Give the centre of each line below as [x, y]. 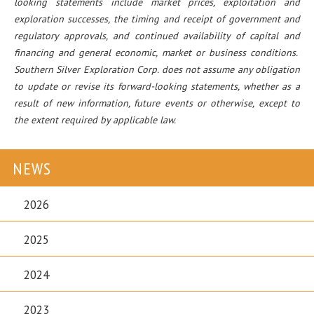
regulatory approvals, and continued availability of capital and [157, 36]
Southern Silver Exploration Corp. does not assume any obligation [157, 70]
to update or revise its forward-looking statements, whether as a [157, 87]
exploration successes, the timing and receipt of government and [157, 19]
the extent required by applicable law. [95, 120]
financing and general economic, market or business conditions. [157, 53]
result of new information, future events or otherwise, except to [157, 103]
